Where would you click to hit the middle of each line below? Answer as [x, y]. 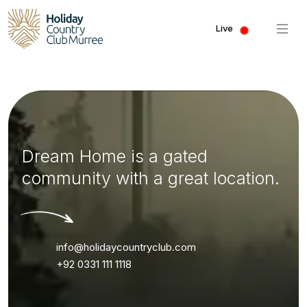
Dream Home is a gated [115, 157]
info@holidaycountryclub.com [126, 247]
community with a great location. [151, 179]
